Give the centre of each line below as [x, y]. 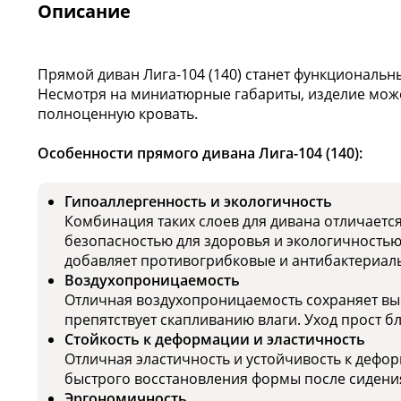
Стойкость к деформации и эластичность [215, 340]
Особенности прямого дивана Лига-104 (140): [200, 154]
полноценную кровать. [118, 114]
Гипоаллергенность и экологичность [198, 202]
